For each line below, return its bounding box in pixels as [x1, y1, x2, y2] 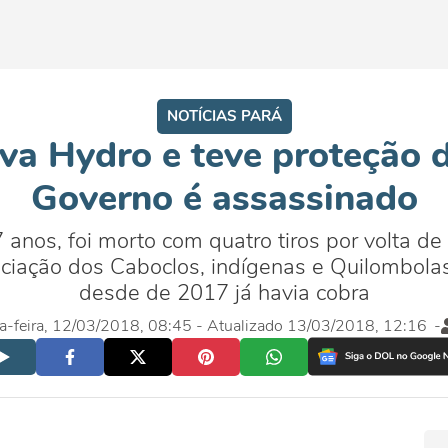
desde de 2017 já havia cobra [78, 278, 370, 308]
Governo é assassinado [30, 174, 418, 223]
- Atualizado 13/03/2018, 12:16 [195, 314, 427, 337]
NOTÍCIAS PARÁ [166, 106, 282, 126]
